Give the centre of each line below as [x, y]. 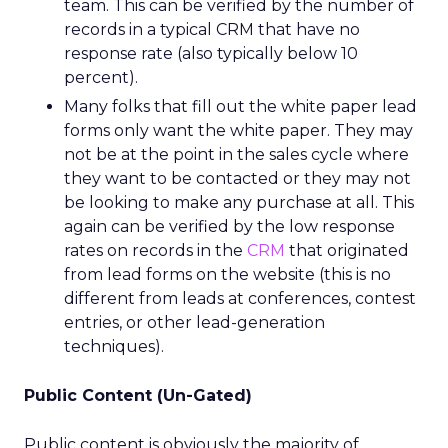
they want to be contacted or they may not [237, 178]
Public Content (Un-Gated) [138, 395]
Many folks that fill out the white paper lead [240, 106]
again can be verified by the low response [229, 226]
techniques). [114, 346]
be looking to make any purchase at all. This [239, 202]
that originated [347, 250]
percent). [101, 77]
